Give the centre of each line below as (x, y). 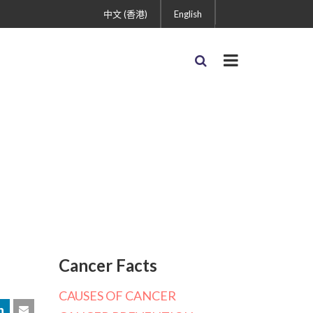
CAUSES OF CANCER (117, 296)
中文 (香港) (125, 14)
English (188, 14)
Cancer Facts (108, 265)
